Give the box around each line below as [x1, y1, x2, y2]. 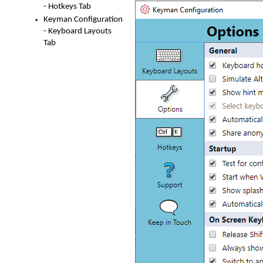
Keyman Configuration [43, 15, 123, 24]
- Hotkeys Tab [43, 2, 91, 11]
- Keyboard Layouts [43, 27, 112, 36]
